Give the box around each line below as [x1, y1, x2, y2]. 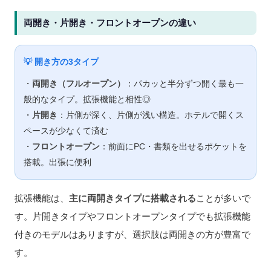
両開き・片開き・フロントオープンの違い [24, 17, 196, 28]
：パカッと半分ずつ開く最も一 [125, 79, 244, 88]
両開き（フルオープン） [32, 79, 125, 88]
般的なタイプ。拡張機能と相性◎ [24, 94, 151, 104]
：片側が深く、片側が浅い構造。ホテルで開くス [57, 110, 244, 120]
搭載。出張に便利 [24, 157, 91, 167]
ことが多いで [196, 192, 250, 203]
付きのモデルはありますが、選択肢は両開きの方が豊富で [15, 229, 250, 240]
